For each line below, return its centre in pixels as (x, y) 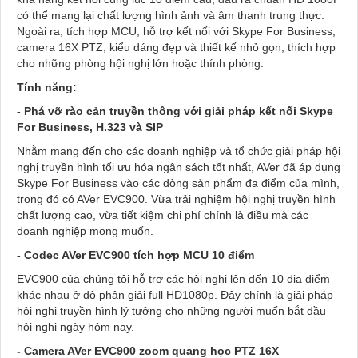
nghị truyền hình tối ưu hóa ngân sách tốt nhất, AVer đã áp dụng (179, 167)
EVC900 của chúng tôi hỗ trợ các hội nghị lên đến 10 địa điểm (173, 279)
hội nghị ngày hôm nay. (85, 327)
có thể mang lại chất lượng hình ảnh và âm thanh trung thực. (171, 16)
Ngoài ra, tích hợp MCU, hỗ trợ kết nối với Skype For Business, (176, 32)
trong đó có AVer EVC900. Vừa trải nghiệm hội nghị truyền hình (176, 199)
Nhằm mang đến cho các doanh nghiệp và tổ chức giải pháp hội (179, 151)
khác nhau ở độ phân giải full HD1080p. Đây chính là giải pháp (175, 295)
